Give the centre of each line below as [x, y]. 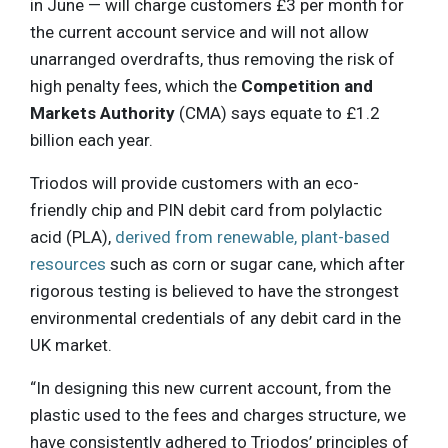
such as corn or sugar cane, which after [255, 263]
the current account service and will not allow [199, 31]
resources [68, 263]
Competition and [307, 85]
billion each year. [91, 139]
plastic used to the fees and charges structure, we [218, 414]
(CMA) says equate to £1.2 [277, 112]
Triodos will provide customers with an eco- [194, 182]
